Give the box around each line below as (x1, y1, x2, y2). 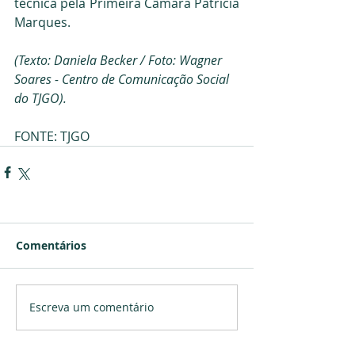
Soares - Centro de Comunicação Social (14, 70, 232, 88)
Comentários (16, 237, 86, 253)
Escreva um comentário (29, 300, 154, 315)
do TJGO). (14, 89, 67, 107)
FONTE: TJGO (14, 127, 90, 145)
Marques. (14, 13, 71, 31)
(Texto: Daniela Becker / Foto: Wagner (14, 51, 225, 69)
